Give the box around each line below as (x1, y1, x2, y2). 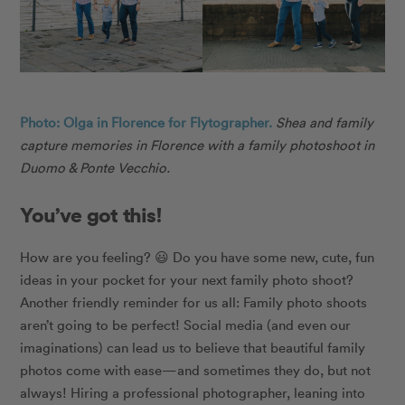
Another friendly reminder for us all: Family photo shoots (20, 292, 368, 311)
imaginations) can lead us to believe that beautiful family (20, 337, 366, 356)
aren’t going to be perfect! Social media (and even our (20, 315, 352, 334)
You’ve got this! (20, 201, 163, 229)
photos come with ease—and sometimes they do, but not (20, 360, 372, 379)
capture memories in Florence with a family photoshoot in (20, 136, 375, 155)
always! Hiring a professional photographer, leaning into (20, 382, 366, 401)
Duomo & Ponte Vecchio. (20, 158, 171, 177)
